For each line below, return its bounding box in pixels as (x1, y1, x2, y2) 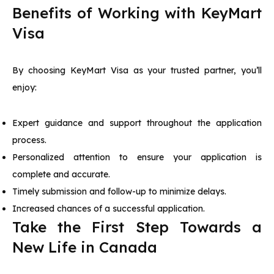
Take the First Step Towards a (12, 218, 262, 236)
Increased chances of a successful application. (12, 203, 205, 214)
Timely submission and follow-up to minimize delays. (12, 186, 226, 197)
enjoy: (12, 82, 37, 93)
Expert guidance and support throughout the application (12, 117, 262, 128)
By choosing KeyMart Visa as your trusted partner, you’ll (12, 65, 262, 76)
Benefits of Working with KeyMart (12, 4, 262, 22)
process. (12, 135, 46, 146)
